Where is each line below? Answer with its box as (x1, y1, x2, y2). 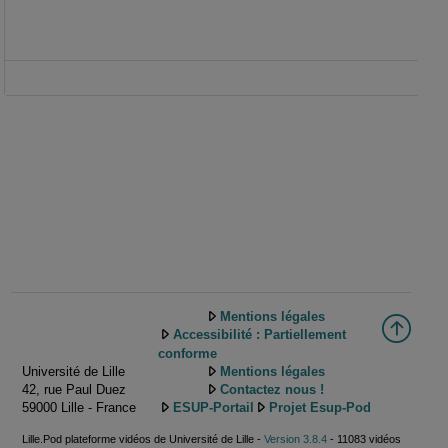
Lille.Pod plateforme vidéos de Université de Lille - (21, 433, 264, 446)
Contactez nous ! (220, 382, 324, 398)
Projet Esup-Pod (269, 400, 371, 416)
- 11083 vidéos (326, 433, 401, 446)
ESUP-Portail (173, 400, 254, 416)
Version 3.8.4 (263, 433, 327, 446)
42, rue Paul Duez (22, 381, 126, 397)
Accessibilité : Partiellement (173, 327, 346, 343)
